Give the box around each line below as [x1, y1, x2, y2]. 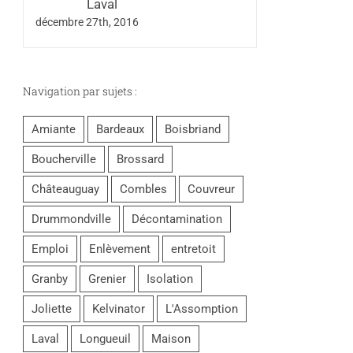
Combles [120, 181, 167, 196]
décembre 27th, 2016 [35, 16, 139, 29]
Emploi [32, 241, 69, 256]
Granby [32, 271, 68, 286]
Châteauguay [32, 181, 99, 196]
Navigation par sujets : [23, 84, 137, 99]
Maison [151, 331, 191, 346]
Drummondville [32, 211, 111, 226]
